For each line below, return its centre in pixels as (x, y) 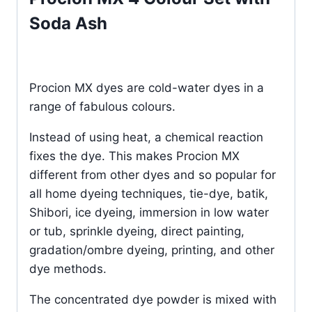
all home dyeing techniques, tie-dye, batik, (149, 193)
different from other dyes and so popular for (153, 174)
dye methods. (68, 268)
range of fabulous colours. (102, 106)
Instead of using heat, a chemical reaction (146, 137)
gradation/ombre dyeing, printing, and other (152, 250)
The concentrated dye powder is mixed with (153, 299)
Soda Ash (68, 23)
